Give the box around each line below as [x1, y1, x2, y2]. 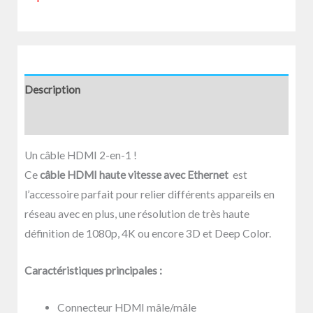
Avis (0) [24, 113, 60, 126]
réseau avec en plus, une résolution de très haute [24, 208, 249, 221]
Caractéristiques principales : [24, 264, 162, 277]
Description [24, 82, 80, 96]
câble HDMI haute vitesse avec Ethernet [40, 168, 228, 182]
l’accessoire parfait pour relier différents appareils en [24, 188, 275, 201]
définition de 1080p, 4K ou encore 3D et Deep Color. [24, 227, 271, 240]
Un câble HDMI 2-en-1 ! [24, 149, 137, 162]
